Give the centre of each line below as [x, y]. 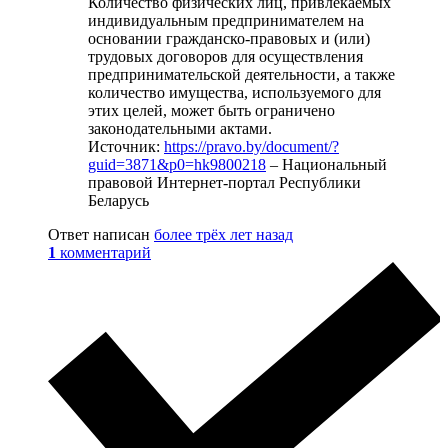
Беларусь [118, 200]
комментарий [105, 252]
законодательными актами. [180, 128]
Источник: [126, 146]
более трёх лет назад [223, 234]
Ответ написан [101, 234]
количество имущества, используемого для [234, 92]
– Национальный [326, 164]
